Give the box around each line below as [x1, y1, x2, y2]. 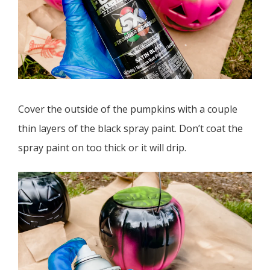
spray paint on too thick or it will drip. [18, 140, 186, 154]
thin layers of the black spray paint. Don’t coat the [18, 121, 243, 135]
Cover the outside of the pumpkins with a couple [18, 102, 237, 116]
